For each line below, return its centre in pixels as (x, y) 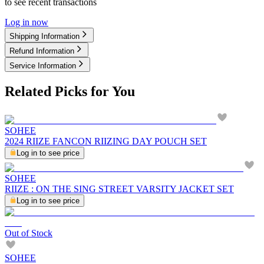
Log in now (27, 22)
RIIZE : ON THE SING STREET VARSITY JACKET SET (119, 189)
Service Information (43, 65)
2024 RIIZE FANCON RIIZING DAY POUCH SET (106, 141)
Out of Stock (29, 233)
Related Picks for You (70, 91)
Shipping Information (44, 36)
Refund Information (42, 51)
